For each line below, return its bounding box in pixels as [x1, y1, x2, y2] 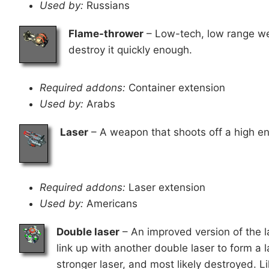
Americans [83, 197, 138, 210]
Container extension [125, 81, 225, 94]
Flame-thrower [68, 27, 144, 40]
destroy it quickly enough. [68, 43, 192, 56]
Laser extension [125, 181, 205, 193]
